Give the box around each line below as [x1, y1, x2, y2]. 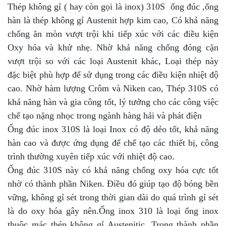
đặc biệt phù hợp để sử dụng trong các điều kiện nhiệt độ [8, 69, 218, 80]
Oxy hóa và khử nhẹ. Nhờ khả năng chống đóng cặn [8, 42, 218, 52]
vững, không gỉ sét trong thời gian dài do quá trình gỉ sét [8, 192, 218, 202]
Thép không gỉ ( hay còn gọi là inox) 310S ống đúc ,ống [8, 1, 218, 12]
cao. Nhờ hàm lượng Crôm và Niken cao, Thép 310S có [8, 83, 218, 93]
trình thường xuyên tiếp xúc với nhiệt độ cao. [8, 151, 175, 161]
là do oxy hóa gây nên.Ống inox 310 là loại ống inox [8, 205, 218, 216]
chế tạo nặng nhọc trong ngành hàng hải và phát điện [8, 110, 204, 121]
